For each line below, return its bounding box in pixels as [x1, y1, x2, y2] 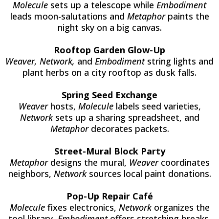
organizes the [151, 201, 210, 213]
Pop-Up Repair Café [66, 190, 153, 202]
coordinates [158, 156, 210, 168]
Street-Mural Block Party [54, 145, 165, 157]
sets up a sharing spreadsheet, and [52, 111, 199, 123]
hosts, [47, 100, 78, 112]
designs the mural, [47, 156, 129, 168]
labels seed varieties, [113, 100, 201, 112]
